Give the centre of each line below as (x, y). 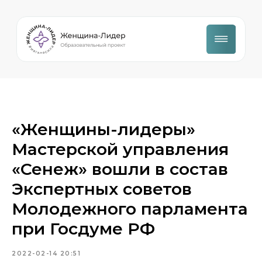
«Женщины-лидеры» (104, 129)
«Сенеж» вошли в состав (120, 169)
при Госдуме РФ (83, 229)
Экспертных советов (102, 189)
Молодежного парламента (130, 209)
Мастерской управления (120, 149)
